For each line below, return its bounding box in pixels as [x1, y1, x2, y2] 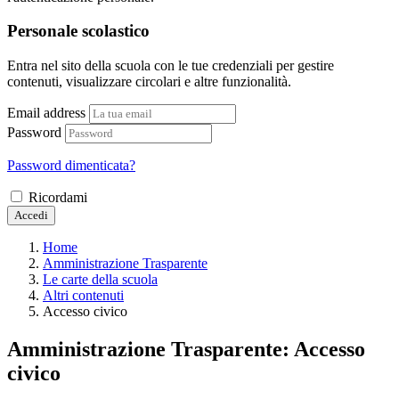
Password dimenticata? [7, 157, 135, 173]
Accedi [14, 208, 48, 222]
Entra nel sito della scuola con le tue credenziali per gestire [7, 57, 334, 73]
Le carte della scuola [43, 271, 158, 287]
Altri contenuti [43, 287, 124, 303]
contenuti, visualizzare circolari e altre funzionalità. [7, 73, 291, 89]
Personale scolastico [7, 21, 150, 41]
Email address [7, 104, 85, 120]
